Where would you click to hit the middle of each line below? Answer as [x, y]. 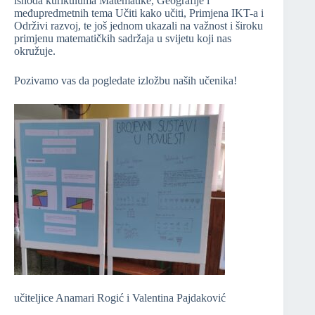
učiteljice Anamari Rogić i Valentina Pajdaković [120, 298]
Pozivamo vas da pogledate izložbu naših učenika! [126, 81]
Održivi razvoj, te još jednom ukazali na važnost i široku [139, 26]
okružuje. [35, 51]
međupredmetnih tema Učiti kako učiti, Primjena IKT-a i [139, 13]
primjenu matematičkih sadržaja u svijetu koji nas [123, 39]
